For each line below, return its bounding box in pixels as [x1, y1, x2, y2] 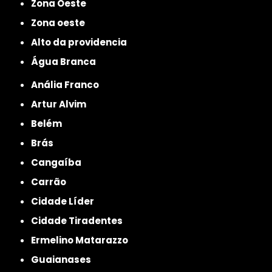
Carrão [38, 175, 67, 188]
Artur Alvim [38, 97, 87, 110]
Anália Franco [38, 78, 100, 91]
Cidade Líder [38, 194, 95, 208]
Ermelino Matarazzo [36, 233, 129, 246]
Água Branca [38, 55, 97, 68]
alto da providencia [38, 35, 127, 49]
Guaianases [39, 253, 92, 266]
